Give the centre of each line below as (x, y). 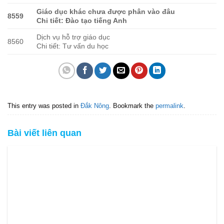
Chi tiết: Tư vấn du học (73, 46)
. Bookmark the (132, 105)
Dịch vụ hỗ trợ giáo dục (73, 37)
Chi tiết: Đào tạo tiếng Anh (82, 20)
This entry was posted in (44, 105)
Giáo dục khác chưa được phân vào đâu (106, 11)
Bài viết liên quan (44, 133)
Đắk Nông (95, 105)
